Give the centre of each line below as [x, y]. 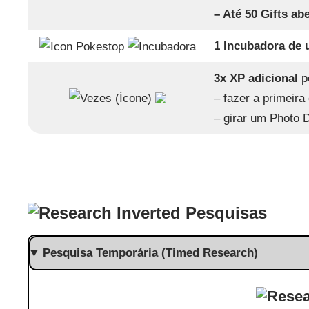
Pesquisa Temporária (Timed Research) [150, 253]
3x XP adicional [256, 78]
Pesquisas [223, 212]
